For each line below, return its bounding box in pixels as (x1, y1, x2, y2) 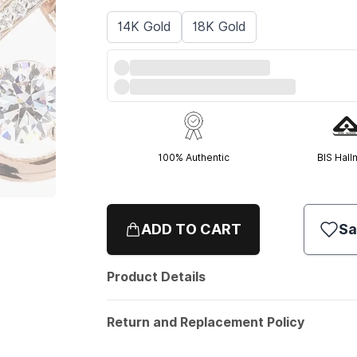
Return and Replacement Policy (107, 314, 305, 330)
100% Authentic (157, 151, 229, 164)
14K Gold (117, 19, 172, 34)
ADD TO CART (141, 220, 242, 237)
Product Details (107, 269, 206, 284)
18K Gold (192, 19, 247, 34)
